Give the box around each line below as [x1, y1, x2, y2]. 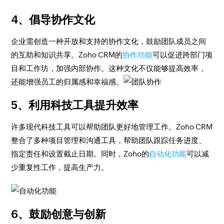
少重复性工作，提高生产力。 [11, 163, 109, 171]
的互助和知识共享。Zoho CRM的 [11, 50, 123, 59]
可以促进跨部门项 [152, 50, 213, 59]
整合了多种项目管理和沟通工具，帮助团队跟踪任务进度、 [11, 136, 206, 144]
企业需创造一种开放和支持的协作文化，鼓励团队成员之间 [11, 37, 206, 45]
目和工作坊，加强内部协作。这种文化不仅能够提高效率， [11, 64, 206, 72]
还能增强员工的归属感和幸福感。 [11, 77, 124, 86]
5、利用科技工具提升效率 [11, 99, 139, 111]
